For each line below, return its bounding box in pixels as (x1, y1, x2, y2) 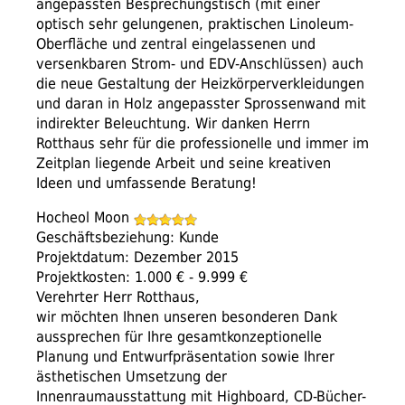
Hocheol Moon (36, 209, 134, 227)
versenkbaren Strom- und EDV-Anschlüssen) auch (36, 55, 363, 73)
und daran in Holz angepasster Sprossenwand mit (36, 95, 366, 113)
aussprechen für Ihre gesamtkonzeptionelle (36, 328, 322, 346)
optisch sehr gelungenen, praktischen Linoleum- (36, 15, 353, 33)
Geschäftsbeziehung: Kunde (36, 229, 219, 247)
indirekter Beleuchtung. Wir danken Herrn (36, 115, 310, 133)
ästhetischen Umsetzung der (36, 368, 227, 386)
